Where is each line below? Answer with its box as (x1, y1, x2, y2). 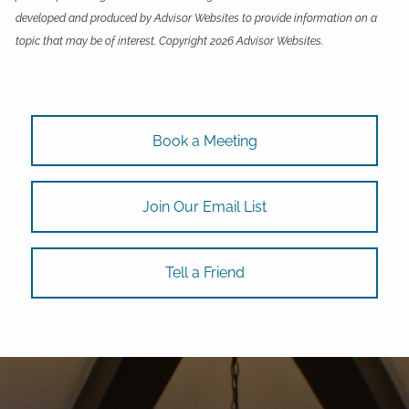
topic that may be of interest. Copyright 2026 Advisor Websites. (16, 35, 324, 48)
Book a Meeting (152, 131, 257, 150)
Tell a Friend (164, 264, 245, 282)
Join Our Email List (142, 198, 267, 216)
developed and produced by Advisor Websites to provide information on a (16, 12, 378, 26)
